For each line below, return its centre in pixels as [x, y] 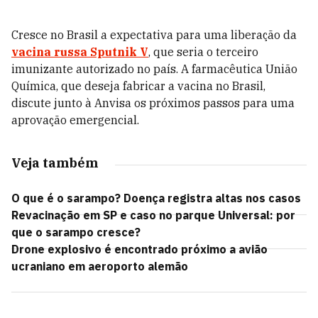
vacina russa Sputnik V [80, 52]
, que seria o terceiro [203, 52]
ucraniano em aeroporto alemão [100, 266]
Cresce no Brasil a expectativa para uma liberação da [154, 35]
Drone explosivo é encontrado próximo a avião [139, 249]
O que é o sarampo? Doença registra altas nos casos [156, 198]
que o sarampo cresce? [76, 232]
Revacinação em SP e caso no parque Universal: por [153, 215]
